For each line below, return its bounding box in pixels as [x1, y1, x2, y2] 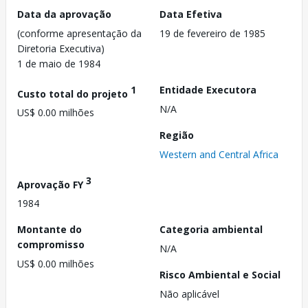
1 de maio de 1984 [17, 56, 100, 70]
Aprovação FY [17, 177, 86, 191]
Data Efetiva [159, 7, 222, 21]
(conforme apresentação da [17, 26, 142, 40]
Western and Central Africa [159, 147, 278, 161]
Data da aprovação [17, 7, 111, 21]
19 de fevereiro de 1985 [159, 26, 265, 40]
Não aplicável [159, 287, 219, 301]
